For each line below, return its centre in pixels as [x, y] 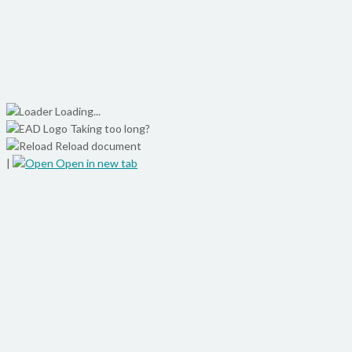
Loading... [78, 112]
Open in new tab [95, 163]
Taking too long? [110, 129]
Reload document [97, 146]
